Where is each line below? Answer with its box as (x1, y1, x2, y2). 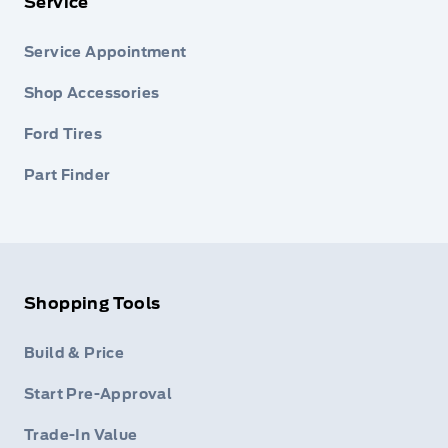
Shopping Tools (24, 293, 161, 313)
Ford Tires (24, 126, 102, 143)
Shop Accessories (24, 85, 160, 102)
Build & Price (24, 344, 125, 361)
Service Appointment (24, 44, 187, 61)
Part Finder (24, 167, 111, 184)
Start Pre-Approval (24, 385, 173, 402)
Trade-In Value (24, 426, 138, 443)
